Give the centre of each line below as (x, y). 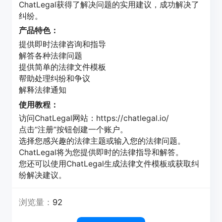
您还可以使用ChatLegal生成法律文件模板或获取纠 (109, 164)
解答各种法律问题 (51, 55)
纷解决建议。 (43, 175)
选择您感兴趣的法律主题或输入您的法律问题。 (102, 141)
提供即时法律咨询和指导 (63, 44)
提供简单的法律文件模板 (63, 67)
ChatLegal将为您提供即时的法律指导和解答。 (101, 153)
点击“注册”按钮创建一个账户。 (74, 130)
